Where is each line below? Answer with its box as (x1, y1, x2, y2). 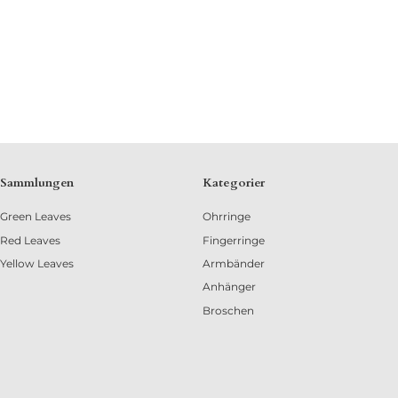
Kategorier (202, 174, 265, 191)
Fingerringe (202, 233, 265, 247)
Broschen (202, 303, 254, 317)
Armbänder (202, 257, 265, 271)
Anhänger (202, 280, 256, 294)
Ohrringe (202, 210, 251, 224)
